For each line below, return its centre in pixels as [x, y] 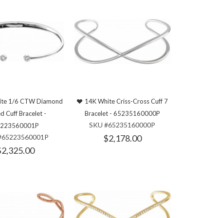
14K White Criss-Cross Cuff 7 [127, 101]
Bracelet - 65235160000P [122, 113]
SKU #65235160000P [122, 125]
